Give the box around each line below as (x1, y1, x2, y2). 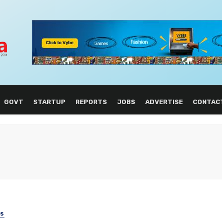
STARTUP (33, 98, 65, 106)
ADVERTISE (145, 98, 183, 106)
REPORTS (75, 98, 107, 106)
